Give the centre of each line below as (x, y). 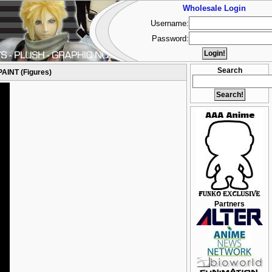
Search (229, 70)
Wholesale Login (214, 8)
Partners (229, 204)
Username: (170, 23)
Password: (170, 39)
